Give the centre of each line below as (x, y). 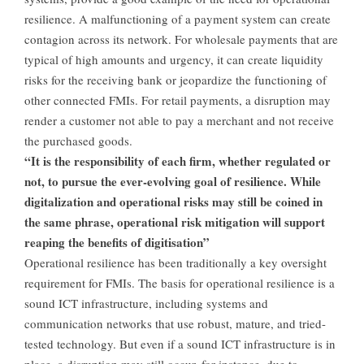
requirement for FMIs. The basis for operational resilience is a (180, 283)
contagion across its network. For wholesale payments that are (181, 39)
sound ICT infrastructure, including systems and (146, 303)
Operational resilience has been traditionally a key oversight (175, 263)
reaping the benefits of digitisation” (117, 243)
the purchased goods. (78, 141)
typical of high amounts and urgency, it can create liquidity (174, 60)
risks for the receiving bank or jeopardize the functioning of (175, 80)
